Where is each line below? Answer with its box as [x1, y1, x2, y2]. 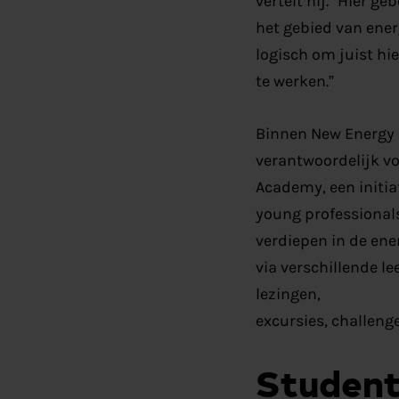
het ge [255, 17, 300, 37]
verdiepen [255, 231, 328, 251]
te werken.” [255, 70, 334, 91]
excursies [255, 311, 324, 331]
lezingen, [255, 284, 321, 305]
